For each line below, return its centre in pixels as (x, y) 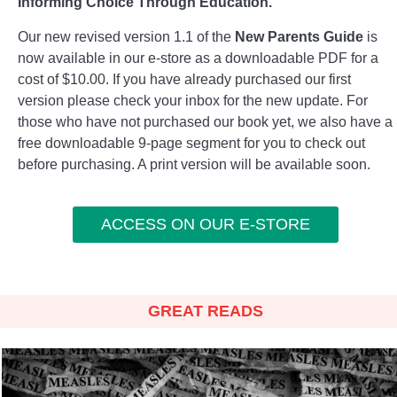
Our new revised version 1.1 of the (126, 37)
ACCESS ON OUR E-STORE (206, 224)
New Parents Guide (299, 37)
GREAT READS (206, 311)
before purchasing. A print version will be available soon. (194, 164)
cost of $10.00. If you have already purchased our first (184, 79)
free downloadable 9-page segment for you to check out (191, 143)
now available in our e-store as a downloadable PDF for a (198, 58)
